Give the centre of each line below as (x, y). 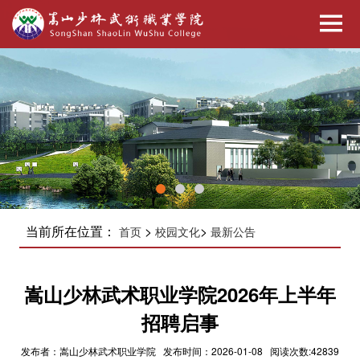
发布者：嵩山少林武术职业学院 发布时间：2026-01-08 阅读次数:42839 (180, 350)
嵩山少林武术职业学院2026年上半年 (180, 294)
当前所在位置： (72, 231)
